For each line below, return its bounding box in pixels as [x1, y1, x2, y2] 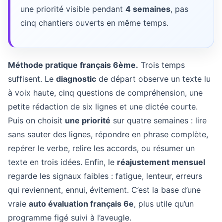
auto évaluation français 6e [29, 199, 134, 209]
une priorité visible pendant [20, 4, 125, 14]
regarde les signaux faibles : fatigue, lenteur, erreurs [8, 171, 202, 181]
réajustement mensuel [117, 157, 205, 167]
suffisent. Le [8, 74, 56, 84]
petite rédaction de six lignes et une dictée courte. [8, 102, 198, 111]
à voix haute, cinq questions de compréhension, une [8, 88, 203, 98]
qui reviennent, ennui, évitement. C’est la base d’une [8, 185, 201, 195]
